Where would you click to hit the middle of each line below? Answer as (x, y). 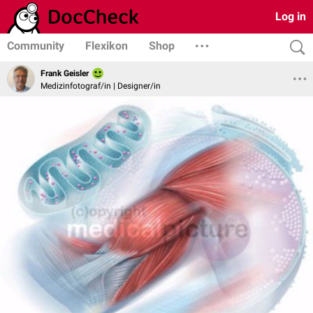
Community (36, 46)
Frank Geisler (65, 74)
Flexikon (107, 46)
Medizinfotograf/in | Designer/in (101, 86)
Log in (291, 16)
